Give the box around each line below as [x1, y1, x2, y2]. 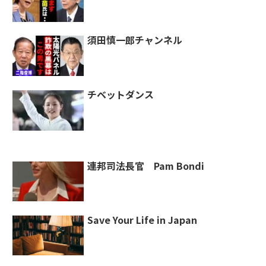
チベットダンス [87, 87, 154, 102]
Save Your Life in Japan [87, 212, 197, 227]
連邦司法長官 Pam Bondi [87, 158, 204, 173]
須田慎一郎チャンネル [87, 33, 183, 47]
